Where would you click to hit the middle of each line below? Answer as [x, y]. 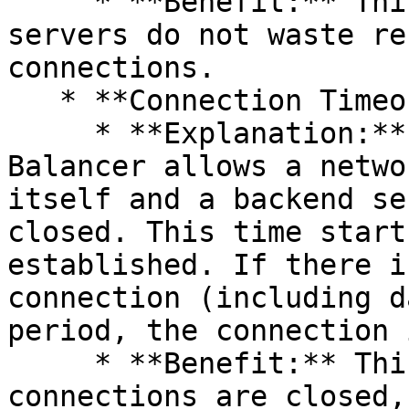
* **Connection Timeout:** [33, 100]
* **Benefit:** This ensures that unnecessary [51, 363]
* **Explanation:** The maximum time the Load [51, 133]
